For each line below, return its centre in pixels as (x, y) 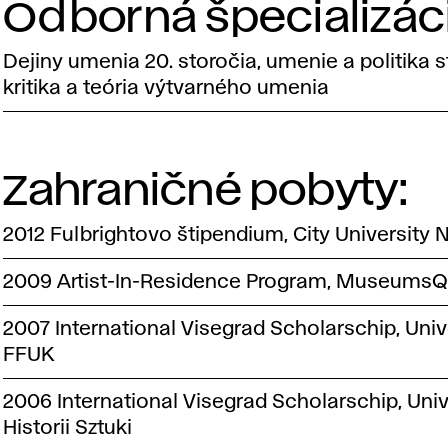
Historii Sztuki (68, 427)
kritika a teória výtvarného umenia (166, 87)
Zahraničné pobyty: (205, 191)
